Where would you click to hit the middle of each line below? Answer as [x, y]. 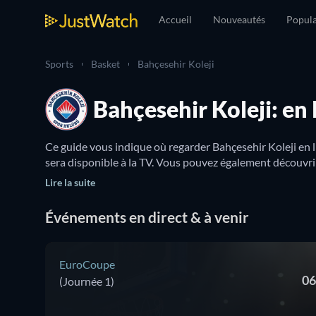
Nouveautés [239, 19]
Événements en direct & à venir [147, 217]
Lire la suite [70, 182]
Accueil [175, 19]
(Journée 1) [87, 281]
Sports [59, 64]
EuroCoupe [87, 264]
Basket [105, 64]
